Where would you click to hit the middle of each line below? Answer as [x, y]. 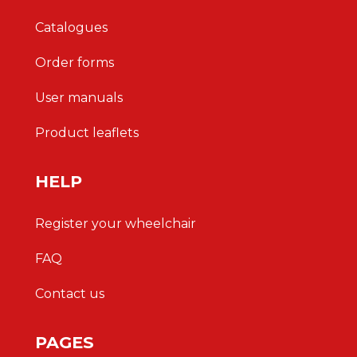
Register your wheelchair [116, 224]
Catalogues [71, 27]
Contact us [70, 294]
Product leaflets [87, 133]
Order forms [75, 63]
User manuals [79, 98]
